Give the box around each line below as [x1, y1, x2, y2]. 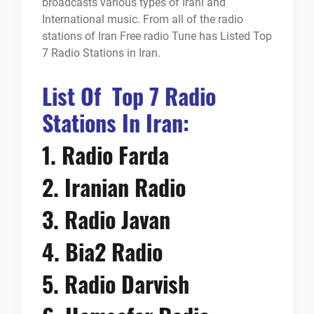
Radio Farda [62, 138, 169, 172]
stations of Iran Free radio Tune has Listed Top [42, 29, 272, 43]
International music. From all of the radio [42, 13, 243, 27]
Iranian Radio [64, 170, 186, 204]
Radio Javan [64, 203, 170, 236]
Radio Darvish [64, 267, 189, 301]
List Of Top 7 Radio [42, 79, 216, 113]
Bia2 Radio [65, 235, 163, 268]
